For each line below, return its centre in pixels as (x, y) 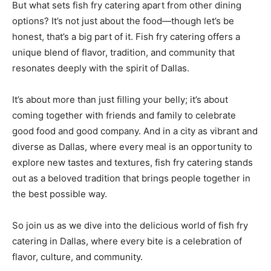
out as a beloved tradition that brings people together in (131, 178)
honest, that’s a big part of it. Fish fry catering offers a (126, 36)
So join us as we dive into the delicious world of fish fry (130, 225)
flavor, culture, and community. (77, 256)
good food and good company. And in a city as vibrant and (135, 131)
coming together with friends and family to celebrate (124, 115)
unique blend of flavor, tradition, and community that (123, 52)
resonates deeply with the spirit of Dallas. (102, 68)
